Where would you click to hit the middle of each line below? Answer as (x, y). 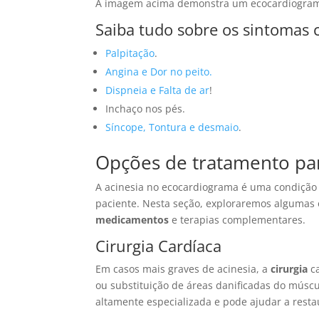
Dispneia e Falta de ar (158, 90)
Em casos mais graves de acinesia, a (183, 268)
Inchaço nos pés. (146, 108)
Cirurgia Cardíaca (159, 245)
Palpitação (130, 53)
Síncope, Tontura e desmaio (172, 127)
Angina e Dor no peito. (159, 71)
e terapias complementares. (237, 219)
